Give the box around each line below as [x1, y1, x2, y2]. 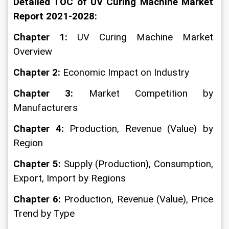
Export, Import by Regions [13, 173, 126, 184]
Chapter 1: [13, 32, 67, 43]
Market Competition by [88, 88, 216, 99]
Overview [13, 46, 52, 57]
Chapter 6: [13, 194, 64, 205]
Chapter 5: [13, 158, 61, 170]
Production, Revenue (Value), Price [64, 194, 216, 205]
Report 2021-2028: [13, 11, 97, 22]
